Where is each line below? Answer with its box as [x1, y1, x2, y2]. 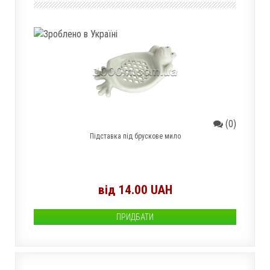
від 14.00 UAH [98, 183, 172, 197]
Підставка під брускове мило [89, 132, 181, 140]
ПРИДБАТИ [116, 212, 154, 222]
